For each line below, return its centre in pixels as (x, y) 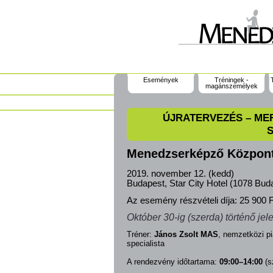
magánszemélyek (232, 86)
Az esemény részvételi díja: (183, 200)
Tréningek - (232, 80)
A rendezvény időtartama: (173, 261)
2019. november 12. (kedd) (180, 174)
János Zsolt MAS (186, 234)
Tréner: (140, 234)
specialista (146, 243)
